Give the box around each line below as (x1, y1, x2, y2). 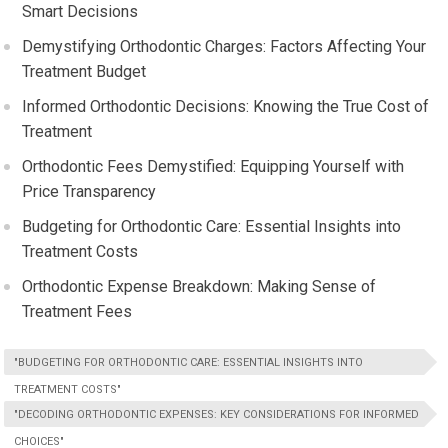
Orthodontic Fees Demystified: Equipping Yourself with (22, 157, 405, 176)
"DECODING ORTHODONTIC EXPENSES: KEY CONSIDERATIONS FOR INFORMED (14, 408, 420, 421)
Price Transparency (22, 182, 157, 201)
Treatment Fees (22, 302, 133, 321)
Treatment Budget (22, 62, 147, 81)
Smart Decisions (22, 2, 139, 21)
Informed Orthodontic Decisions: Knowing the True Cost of (22, 97, 430, 116)
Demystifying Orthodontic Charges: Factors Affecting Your (22, 37, 427, 56)
